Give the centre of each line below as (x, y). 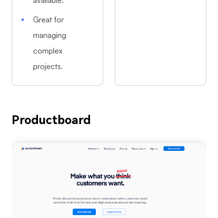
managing (50, 35)
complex (48, 51)
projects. (48, 66)
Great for (49, 20)
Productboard (51, 120)
